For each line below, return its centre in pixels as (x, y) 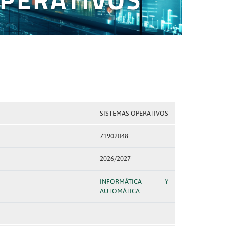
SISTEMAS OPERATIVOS (134, 113)
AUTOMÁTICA (120, 191)
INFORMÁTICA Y (134, 181)
